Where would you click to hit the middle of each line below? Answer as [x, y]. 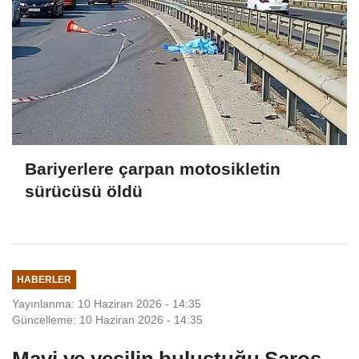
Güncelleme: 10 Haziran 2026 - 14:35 [107, 319]
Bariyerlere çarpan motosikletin [153, 169]
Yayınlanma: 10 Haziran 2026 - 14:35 [107, 303]
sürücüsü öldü [84, 192]
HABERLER [44, 280]
